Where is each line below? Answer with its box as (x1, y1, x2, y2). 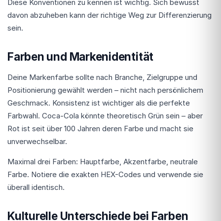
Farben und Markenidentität (7, 49, 154, 63)
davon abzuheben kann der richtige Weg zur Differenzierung (7, 10, 212, 20)
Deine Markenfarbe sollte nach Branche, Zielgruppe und (7, 72, 197, 82)
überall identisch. (7, 182, 65, 192)
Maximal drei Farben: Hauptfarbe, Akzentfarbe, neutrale (7, 156, 198, 166)
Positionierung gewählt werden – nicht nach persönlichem (7, 85, 203, 95)
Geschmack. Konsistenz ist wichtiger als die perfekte (7, 98, 190, 108)
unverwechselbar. (7, 136, 67, 146)
